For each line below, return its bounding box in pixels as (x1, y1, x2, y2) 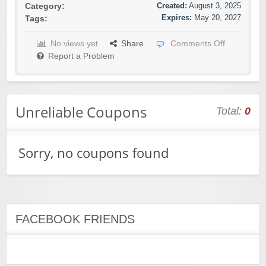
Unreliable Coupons (15, 102, 147, 122)
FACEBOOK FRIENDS (15, 213, 135, 226)
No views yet (50, 39, 98, 49)
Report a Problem (48, 52, 115, 61)
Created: (157, 1, 187, 11)
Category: (25, 2, 65, 11)
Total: (216, 105, 245, 118)
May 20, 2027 (194, 13, 241, 23)
